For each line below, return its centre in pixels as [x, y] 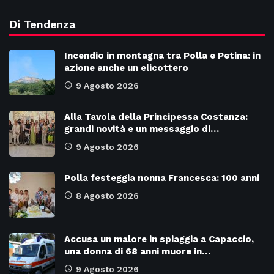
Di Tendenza [43, 24]
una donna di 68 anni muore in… [137, 252]
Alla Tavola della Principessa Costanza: [156, 117]
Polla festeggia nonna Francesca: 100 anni [162, 178]
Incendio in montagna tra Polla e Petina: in [162, 56]
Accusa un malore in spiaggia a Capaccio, [159, 239]
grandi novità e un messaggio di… [142, 129]
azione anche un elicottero [126, 68]
